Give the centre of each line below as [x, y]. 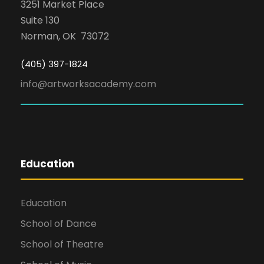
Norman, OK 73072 [65, 36]
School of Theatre [62, 244]
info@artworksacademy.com [88, 84]
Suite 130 [40, 20]
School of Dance [59, 223]
